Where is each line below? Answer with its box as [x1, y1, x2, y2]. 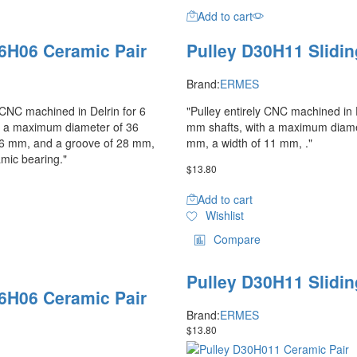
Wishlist [205, 207, 244, 224]
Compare [214, 231, 261, 248]
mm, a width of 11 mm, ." [186, 135, 312, 151]
